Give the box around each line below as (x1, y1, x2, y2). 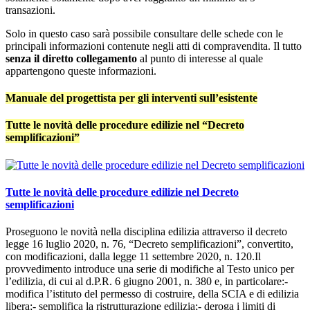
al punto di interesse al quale (137, 52, 263, 64)
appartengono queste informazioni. (6, 64, 156, 77)
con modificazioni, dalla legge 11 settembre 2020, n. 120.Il (6, 250, 261, 263)
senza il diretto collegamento (6, 52, 137, 64)
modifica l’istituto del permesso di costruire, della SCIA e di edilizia (6, 288, 299, 300)
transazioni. (6, 3, 55, 16)
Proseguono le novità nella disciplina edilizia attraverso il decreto (6, 226, 287, 238)
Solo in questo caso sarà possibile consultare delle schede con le (6, 27, 283, 39)
